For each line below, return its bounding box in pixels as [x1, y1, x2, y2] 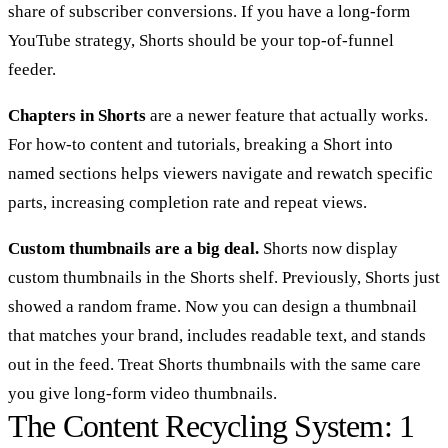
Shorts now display [259, 238, 398, 258]
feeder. [8, 59, 56, 79]
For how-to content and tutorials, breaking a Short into [8, 134, 393, 154]
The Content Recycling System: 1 [8, 407, 415, 444]
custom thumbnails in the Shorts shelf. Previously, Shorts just [8, 267, 440, 287]
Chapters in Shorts [8, 105, 146, 125]
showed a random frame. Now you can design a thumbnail [8, 296, 417, 316]
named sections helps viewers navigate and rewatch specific [8, 163, 433, 183]
